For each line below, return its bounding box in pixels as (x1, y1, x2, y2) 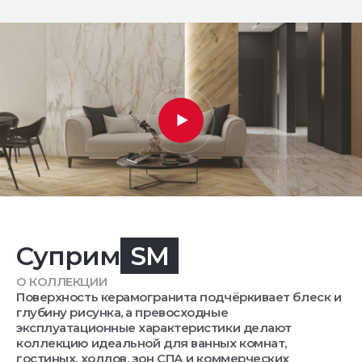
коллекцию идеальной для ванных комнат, (16, 335, 287, 351)
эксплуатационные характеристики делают (16, 320, 292, 336)
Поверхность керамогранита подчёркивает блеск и (16, 289, 342, 305)
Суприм (16, 240, 121, 272)
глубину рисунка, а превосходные (16, 305, 229, 321)
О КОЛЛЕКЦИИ (16, 274, 107, 290)
